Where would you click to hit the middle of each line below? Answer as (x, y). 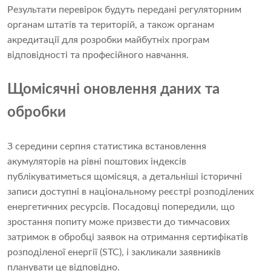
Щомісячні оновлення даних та (113, 90)
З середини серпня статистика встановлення (107, 147)
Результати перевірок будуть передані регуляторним (124, 10)
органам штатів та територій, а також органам (111, 25)
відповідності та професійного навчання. (98, 55)
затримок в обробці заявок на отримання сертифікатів (128, 237)
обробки (37, 113)
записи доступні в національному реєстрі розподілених (131, 192)
